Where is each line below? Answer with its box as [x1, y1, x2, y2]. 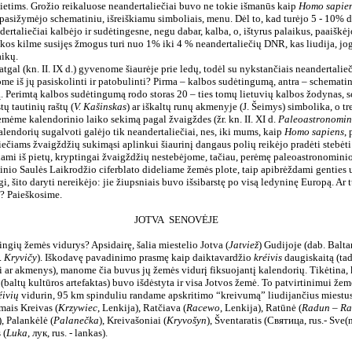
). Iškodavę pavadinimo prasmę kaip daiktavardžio [36, 251, 254, 263]
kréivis [253, 251, 282, 263]
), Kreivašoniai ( [98, 314, 167, 326]
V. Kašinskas [73, 101, 126, 112]
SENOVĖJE [168, 214, 218, 225]
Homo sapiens [284, 126, 344, 137]
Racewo [185, 302, 220, 313]
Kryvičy [3, 251, 37, 263]
